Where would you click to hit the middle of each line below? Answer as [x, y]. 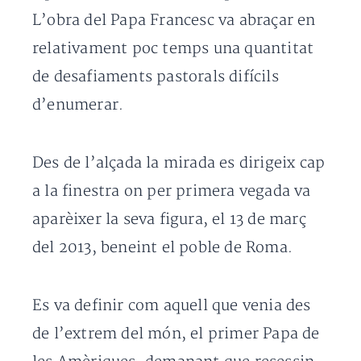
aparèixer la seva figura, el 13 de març [169, 220]
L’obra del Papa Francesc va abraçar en [174, 21]
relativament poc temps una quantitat [173, 49]
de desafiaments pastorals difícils [156, 77]
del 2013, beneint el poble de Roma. [163, 248]
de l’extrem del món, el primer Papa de [176, 334]
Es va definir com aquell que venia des [172, 306]
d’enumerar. [78, 105]
